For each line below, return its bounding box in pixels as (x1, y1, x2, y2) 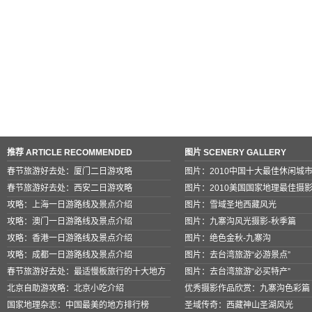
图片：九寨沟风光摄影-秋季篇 (185, 216, 296, 226)
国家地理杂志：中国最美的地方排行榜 (7, 299, 149, 310)
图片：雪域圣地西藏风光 (185, 199, 276, 210)
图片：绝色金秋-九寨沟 (185, 233, 271, 243)
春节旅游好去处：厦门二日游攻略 (7, 166, 132, 176)
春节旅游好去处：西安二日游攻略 (7, 182, 132, 193)
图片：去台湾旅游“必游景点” (185, 249, 290, 260)
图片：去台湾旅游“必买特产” (185, 266, 290, 276)
